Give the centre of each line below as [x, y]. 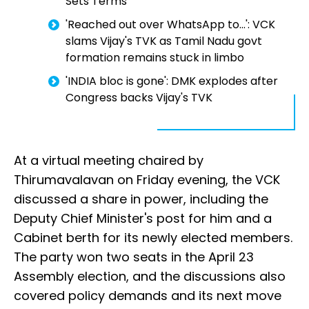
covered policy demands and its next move [148, 296]
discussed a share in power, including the [141, 199]
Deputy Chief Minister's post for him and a [143, 219]
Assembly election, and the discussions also [150, 277]
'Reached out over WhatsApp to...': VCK [170, 25]
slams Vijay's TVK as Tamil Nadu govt [164, 41]
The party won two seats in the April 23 [134, 257]
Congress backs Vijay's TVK [139, 98]
